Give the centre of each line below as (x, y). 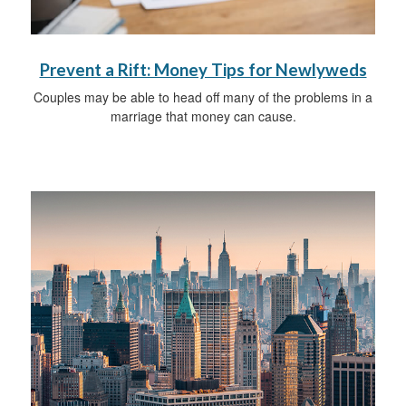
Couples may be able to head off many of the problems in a (203, 97)
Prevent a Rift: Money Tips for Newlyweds (203, 69)
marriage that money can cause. (203, 116)
